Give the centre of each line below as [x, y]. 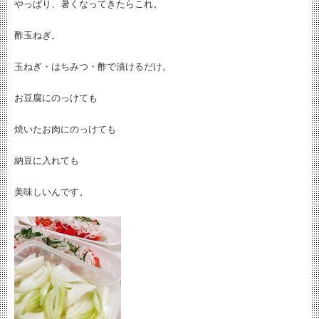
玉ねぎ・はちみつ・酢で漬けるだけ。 [93, 67]
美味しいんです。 [51, 192]
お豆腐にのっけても [56, 98]
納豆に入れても [47, 161]
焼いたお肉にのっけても [65, 129]
